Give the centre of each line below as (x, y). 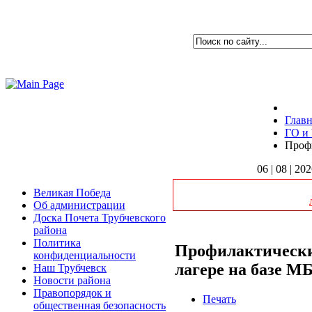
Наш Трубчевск (70, 268)
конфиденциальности (85, 255)
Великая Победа (72, 193)
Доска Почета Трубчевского (100, 218)
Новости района (72, 280)
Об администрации (79, 205)
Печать (219, 299)
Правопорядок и (72, 293)
